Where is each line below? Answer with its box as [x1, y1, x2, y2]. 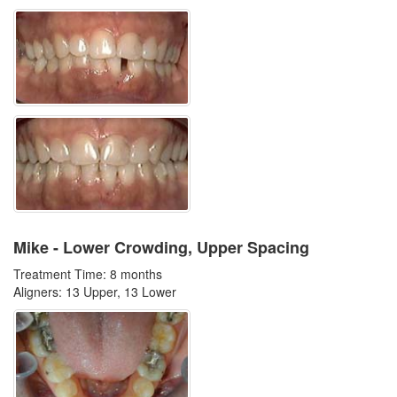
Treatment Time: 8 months [13, 265, 162, 283]
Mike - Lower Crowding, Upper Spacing [13, 236, 309, 259]
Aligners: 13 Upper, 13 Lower [13, 283, 176, 300]
